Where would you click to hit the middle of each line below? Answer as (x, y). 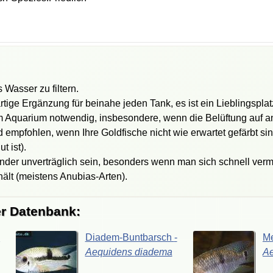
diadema (153, 252)
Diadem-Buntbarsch (129, 237)
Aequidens (110, 252)
